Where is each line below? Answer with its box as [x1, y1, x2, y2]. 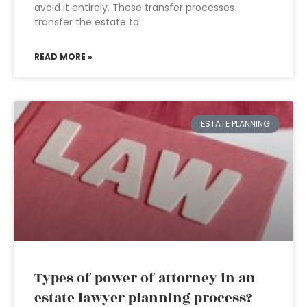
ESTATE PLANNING [200, 118, 270, 130]
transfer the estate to [34, 15, 139, 29]
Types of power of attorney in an [34, 268, 256, 288]
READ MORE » [34, 51, 93, 62]
